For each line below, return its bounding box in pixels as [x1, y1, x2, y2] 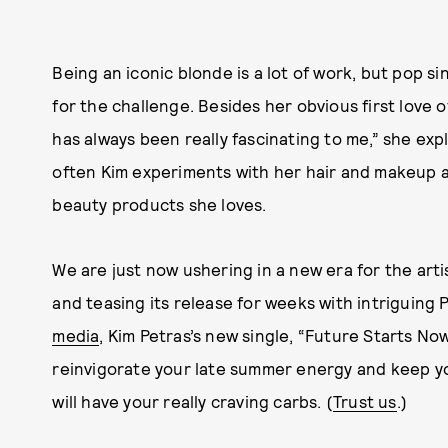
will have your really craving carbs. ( [52, 391, 333, 412]
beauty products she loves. [52, 194, 267, 215]
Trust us [333, 391, 397, 412]
